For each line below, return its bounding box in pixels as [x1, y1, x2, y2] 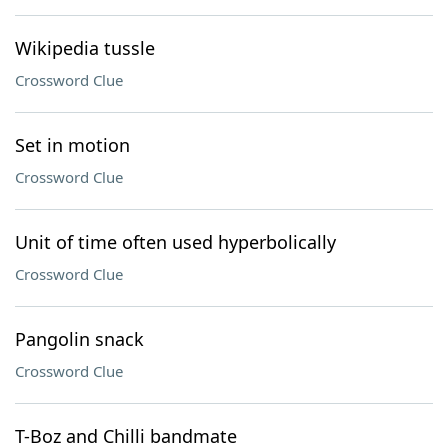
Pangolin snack [15, 327, 144, 351]
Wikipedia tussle [15, 36, 155, 60]
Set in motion [15, 133, 130, 157]
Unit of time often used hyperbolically [15, 230, 336, 254]
